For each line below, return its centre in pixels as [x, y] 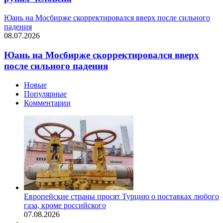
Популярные [45, 94]
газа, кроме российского [65, 206]
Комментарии [47, 103]
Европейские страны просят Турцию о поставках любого [121, 197]
